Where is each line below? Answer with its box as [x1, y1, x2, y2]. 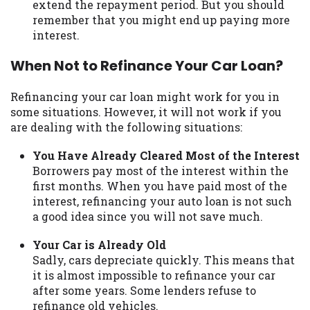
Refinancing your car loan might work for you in [10, 89, 280, 104]
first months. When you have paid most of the [33, 179, 287, 193]
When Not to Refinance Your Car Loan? [10, 55, 283, 75]
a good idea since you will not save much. [33, 209, 263, 224]
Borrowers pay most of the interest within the [33, 163, 289, 178]
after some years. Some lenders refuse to [33, 283, 256, 298]
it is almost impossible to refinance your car [33, 268, 275, 283]
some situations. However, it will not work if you [10, 104, 282, 119]
